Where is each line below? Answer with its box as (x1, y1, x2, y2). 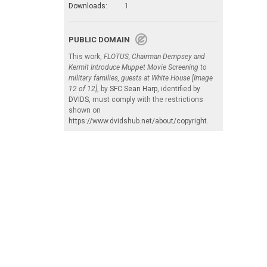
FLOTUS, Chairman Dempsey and (104, 52, 205, 61)
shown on (69, 105, 101, 114)
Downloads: (69, 1, 107, 10)
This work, (69, 52, 104, 61)
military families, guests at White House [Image (69, 73, 213, 82)
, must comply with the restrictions (89, 95, 203, 104)
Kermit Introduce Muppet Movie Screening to (69, 63, 207, 72)
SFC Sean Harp (110, 84, 157, 93)
